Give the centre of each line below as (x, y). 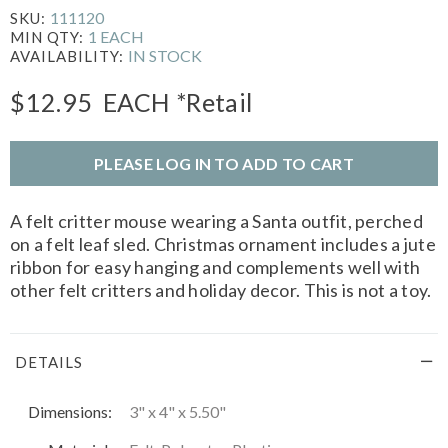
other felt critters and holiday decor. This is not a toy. (221, 289)
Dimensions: (70, 411)
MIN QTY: (49, 36)
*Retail (214, 101)
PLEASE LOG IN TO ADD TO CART (224, 163)
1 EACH (116, 36)
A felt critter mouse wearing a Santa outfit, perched (217, 220)
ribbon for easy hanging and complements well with (215, 266)
